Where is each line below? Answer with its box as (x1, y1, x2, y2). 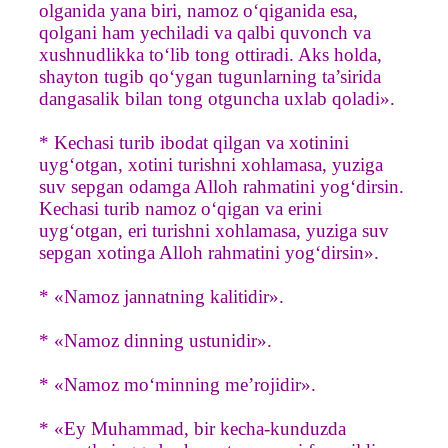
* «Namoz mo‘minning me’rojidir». (39, 373, 316, 395)
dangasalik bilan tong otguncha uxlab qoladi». (39, 87, 395, 109)
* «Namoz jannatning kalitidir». (39, 285, 284, 307)
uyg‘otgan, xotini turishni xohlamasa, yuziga (39, 153, 383, 175)
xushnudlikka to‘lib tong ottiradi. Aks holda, (39, 43, 382, 65)
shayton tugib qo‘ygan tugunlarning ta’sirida (39, 65, 381, 87)
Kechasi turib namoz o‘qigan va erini (39, 197, 322, 219)
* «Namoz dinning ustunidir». (39, 329, 272, 351)
